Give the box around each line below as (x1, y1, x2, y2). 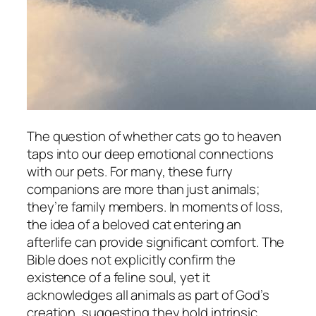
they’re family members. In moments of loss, (27, 197, 284, 216)
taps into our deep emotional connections (27, 144, 274, 163)
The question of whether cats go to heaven (27, 126, 281, 145)
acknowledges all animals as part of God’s (27, 285, 269, 304)
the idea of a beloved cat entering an (27, 214, 242, 233)
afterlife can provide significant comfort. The (27, 232, 285, 251)
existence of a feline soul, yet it (27, 267, 210, 286)
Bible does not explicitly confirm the (27, 250, 236, 269)
